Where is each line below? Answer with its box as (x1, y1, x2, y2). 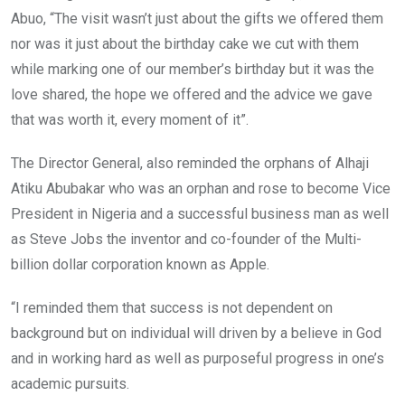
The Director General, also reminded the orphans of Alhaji (11, 155, 369, 173)
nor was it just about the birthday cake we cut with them (11, 35, 359, 53)
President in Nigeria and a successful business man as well (11, 205, 389, 223)
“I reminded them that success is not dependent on (11, 299, 333, 317)
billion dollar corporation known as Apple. (11, 256, 269, 274)
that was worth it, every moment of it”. (11, 111, 249, 129)
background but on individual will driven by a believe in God (11, 325, 381, 343)
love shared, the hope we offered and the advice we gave (11, 86, 372, 104)
